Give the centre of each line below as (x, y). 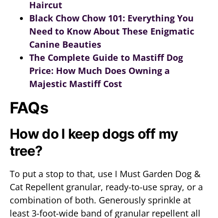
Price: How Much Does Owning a (100, 71)
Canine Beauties (65, 44)
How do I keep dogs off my (94, 134)
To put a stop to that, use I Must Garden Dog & (105, 174)
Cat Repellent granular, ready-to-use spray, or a (106, 187)
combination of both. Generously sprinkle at (100, 200)
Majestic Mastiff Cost (76, 84)
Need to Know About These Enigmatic (112, 31)
